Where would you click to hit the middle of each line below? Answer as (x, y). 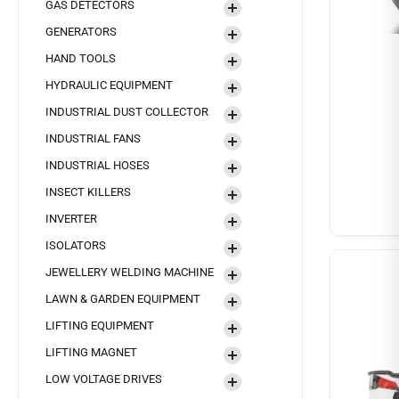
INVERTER (71, 219)
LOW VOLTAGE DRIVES (104, 379)
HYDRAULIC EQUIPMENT (109, 85)
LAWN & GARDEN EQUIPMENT (123, 299)
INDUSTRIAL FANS (93, 138)
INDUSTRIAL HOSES (98, 165)
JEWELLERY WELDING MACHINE (130, 272)
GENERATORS (81, 32)
